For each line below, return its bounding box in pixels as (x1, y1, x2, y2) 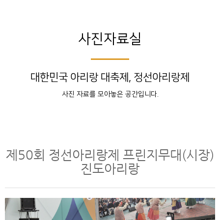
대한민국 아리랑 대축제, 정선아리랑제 (30, 71, 190, 83)
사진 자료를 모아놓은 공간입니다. (61, 90, 159, 99)
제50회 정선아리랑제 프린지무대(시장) (6, 147, 214, 163)
